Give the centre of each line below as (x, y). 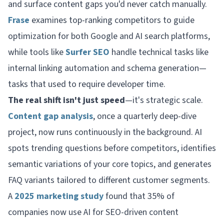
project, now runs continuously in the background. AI (105, 132)
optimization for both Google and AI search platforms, (109, 36)
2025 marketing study (59, 196)
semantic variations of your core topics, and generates (110, 164)
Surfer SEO (87, 52)
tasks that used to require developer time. (87, 84)
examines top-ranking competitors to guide (112, 20)
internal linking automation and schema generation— (107, 68)
